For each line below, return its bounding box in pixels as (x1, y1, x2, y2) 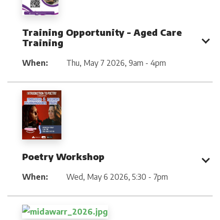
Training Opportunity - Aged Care (22, 26, 182, 38)
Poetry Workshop (22, 151, 105, 163)
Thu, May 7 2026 (66, 57, 125, 68)
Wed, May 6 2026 (66, 172, 128, 182)
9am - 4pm (129, 57, 166, 68)
